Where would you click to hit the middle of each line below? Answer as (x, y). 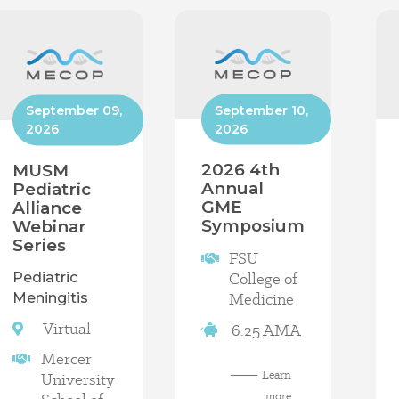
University (77, 379)
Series (40, 245)
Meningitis (51, 297)
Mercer (66, 359)
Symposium (253, 226)
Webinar (50, 226)
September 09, (74, 110)
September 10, (261, 110)
